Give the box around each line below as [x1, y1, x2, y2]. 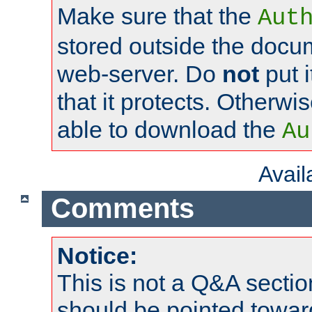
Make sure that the [57, 2, 258, 29]
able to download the [57, 116, 282, 143]
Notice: [57, 242, 137, 270]
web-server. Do [57, 60, 222, 87]
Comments [50, 193, 194, 224]
